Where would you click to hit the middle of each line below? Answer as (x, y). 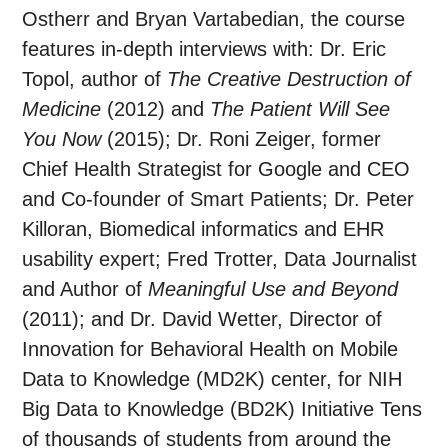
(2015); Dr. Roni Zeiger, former (241, 139)
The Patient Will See (300, 109)
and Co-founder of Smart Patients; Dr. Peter (218, 199)
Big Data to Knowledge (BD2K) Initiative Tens (222, 409)
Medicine (62, 109)
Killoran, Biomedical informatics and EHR (203, 229)
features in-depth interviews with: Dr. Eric (204, 49)
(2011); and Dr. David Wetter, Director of (202, 319)
